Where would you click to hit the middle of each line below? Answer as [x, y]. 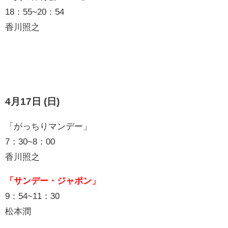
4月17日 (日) [32, 101]
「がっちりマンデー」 [48, 126]
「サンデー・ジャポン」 [53, 180]
